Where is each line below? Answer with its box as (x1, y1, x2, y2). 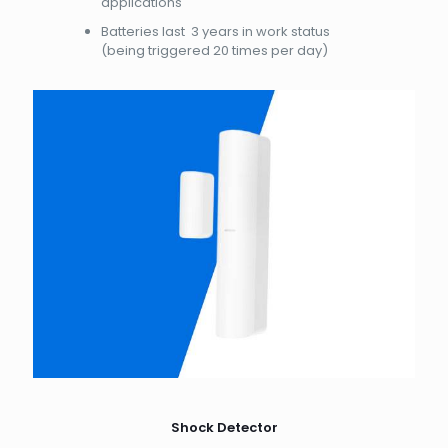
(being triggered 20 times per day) (101, 40, 332, 60)
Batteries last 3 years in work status (101, 21, 331, 41)
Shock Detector (170, 417, 278, 437)
